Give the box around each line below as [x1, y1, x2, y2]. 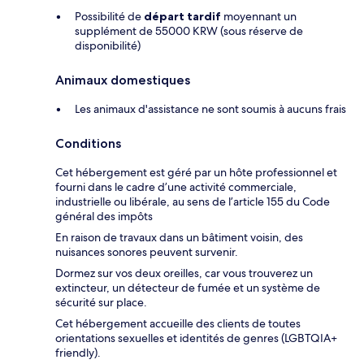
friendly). [55, 345, 101, 361]
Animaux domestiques [55, 72, 190, 89]
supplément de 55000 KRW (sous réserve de [75, 24, 303, 39]
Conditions [55, 136, 121, 152]
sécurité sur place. [55, 295, 147, 310]
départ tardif [144, 9, 221, 24]
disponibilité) [75, 38, 141, 54]
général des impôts [55, 209, 153, 224]
